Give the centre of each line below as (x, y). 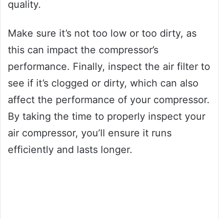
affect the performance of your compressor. (109, 100)
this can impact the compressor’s (83, 50)
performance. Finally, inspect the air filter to (109, 67)
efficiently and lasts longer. (70, 150)
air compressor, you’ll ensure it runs (90, 133)
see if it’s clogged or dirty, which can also (103, 83)
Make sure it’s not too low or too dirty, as (102, 33)
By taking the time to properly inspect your (107, 117)
